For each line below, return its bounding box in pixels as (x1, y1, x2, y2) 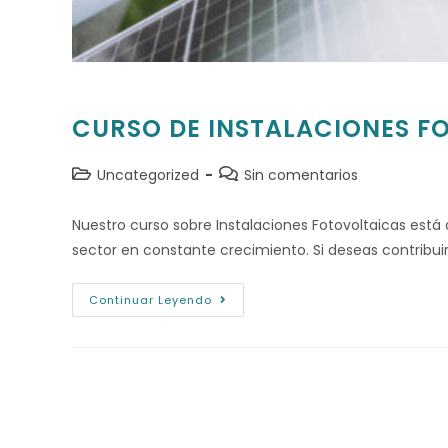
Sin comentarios (244, 164, 358, 185)
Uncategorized (97, 164, 199, 185)
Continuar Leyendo (89, 291, 212, 308)
